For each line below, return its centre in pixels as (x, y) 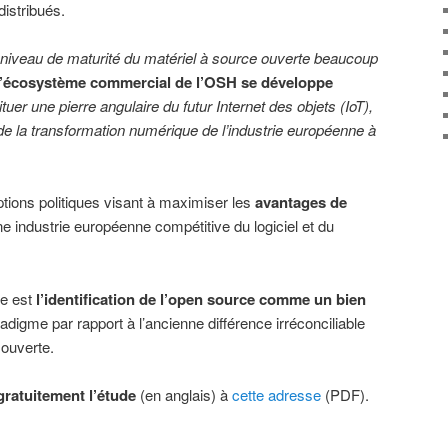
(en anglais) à (184, 395)
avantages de (301, 202)
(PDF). (345, 395)
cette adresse (276, 395)
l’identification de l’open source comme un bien (201, 298)
